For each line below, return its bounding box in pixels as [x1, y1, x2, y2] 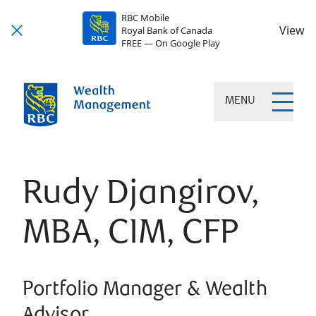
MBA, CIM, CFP [23, 218, 239, 253]
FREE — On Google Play [121, 37, 220, 49]
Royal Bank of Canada [121, 24, 212, 37]
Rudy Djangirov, [23, 178, 259, 213]
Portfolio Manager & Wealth [23, 280, 267, 300]
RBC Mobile [121, 11, 169, 24]
